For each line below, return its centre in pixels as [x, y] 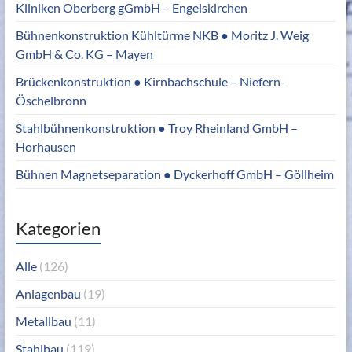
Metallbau [43, 321]
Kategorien [58, 229]
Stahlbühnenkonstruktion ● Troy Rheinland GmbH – [156, 128]
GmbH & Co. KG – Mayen [84, 54]
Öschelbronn [51, 101]
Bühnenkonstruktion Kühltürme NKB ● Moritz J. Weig [162, 35]
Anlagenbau [48, 294]
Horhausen [46, 147]
